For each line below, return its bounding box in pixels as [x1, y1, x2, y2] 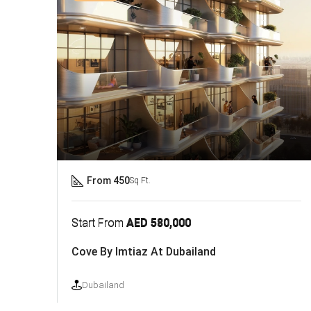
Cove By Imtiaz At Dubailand [72, 244, 216, 258]
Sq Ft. [130, 175, 151, 185]
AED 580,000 [126, 215, 191, 229]
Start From [72, 215, 126, 229]
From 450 [87, 174, 130, 186]
